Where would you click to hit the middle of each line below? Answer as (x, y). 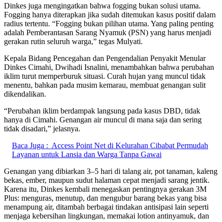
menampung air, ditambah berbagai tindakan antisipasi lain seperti (106, 207)
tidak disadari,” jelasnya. (42, 129)
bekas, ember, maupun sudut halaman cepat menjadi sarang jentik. (107, 180)
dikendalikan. (25, 94)
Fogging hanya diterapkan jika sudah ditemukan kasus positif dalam (110, 15)
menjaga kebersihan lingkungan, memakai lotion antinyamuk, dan (107, 216)
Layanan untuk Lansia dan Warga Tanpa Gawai (87, 155)
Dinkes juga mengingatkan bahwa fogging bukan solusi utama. (102, 6)
